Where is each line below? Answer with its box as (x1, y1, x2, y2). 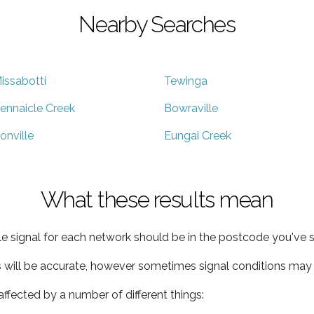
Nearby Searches (78, 11, 235, 37)
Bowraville (164, 101, 218, 115)
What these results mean (41, 186, 273, 212)
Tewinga (164, 74, 207, 88)
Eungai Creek (164, 128, 231, 142)
